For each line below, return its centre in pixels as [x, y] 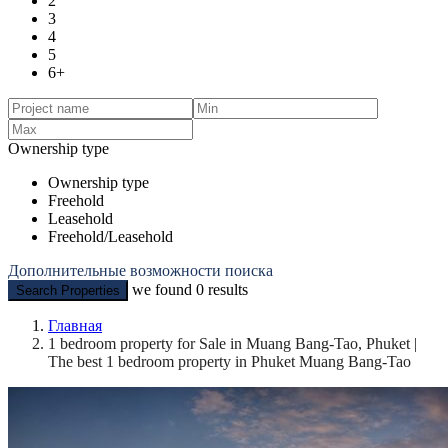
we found [164, 289]
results [226, 289]
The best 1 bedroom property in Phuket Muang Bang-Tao [229, 361]
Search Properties [68, 290]
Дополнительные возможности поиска [140, 270]
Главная [75, 325]
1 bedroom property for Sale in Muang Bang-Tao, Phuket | [232, 343]
